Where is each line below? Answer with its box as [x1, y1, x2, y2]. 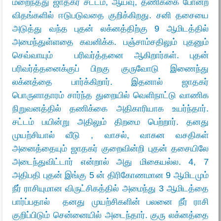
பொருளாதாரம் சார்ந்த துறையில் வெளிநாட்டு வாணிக [12, 90, 209, 100]
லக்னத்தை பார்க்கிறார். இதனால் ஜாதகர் [12, 76, 209, 87]
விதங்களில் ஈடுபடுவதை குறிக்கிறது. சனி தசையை [12, 10, 209, 20]
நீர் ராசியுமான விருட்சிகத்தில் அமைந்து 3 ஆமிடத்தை [12, 183, 209, 193]
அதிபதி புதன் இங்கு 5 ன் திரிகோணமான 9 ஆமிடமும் [12, 170, 209, 180]
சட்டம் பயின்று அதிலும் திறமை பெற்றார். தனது [12, 116, 209, 127]
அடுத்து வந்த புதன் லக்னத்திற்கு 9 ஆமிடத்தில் [12, 23, 209, 34]
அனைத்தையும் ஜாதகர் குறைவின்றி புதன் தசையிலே [12, 143, 209, 153]
